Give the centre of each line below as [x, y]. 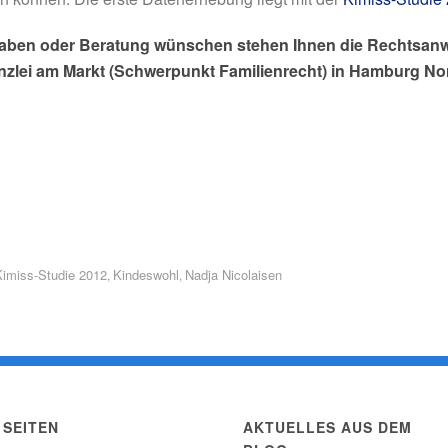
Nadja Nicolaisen [233, 274]
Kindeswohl [146, 274]
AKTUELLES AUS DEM [328, 427]
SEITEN [31, 427]
